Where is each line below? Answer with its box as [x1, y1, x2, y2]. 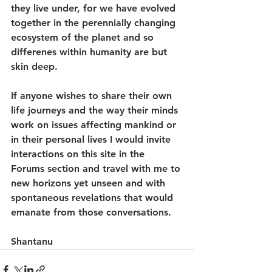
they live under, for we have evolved [11, 2, 178, 14]
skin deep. [11, 61, 58, 72]
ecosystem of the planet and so [11, 32, 157, 43]
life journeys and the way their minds [11, 104, 181, 116]
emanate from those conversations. [11, 206, 171, 218]
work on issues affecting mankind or [11, 119, 179, 131]
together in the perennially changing [11, 17, 178, 29]
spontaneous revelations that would [11, 192, 176, 203]
